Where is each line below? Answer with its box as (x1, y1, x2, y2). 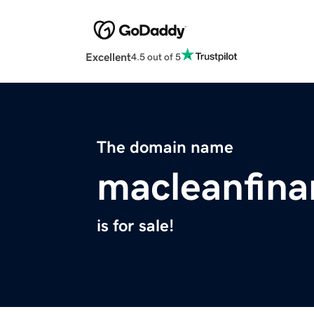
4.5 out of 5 (131, 51, 181, 62)
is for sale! (97, 217, 174, 235)
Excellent (86, 51, 131, 63)
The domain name (97, 139, 233, 156)
